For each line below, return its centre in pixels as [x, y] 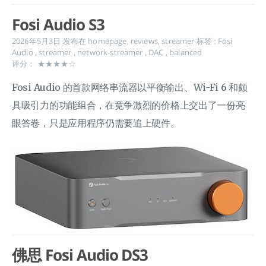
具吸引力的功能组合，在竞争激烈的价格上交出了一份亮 [129, 105]
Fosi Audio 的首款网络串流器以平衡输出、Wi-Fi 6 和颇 [130, 87]
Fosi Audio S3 [58, 24]
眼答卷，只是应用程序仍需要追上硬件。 [96, 123]
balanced [186, 52]
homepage [107, 41]
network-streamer [111, 52]
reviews [144, 41]
